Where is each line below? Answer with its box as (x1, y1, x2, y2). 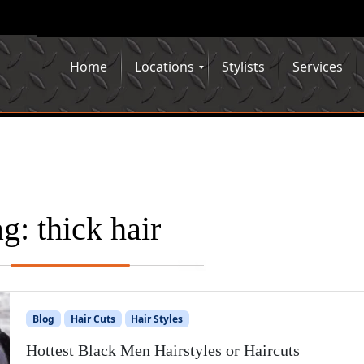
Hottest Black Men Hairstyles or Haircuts (26, 340, 301, 359)
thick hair (37, 210, 161, 247)
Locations (135, 58, 194, 76)
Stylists (222, 58, 265, 76)
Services (292, 58, 343, 76)
